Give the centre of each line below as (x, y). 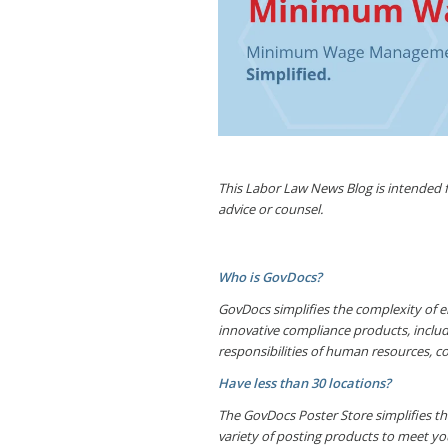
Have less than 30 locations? (306, 382)
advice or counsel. (270, 208)
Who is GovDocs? (270, 276)
